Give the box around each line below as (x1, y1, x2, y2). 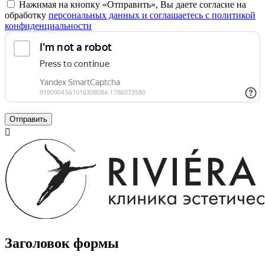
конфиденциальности (5, 21, 92, 31)
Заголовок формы (5, 235, 119, 251)
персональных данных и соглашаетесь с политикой (49, 10, 256, 20)
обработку (5, 10, 49, 20)
